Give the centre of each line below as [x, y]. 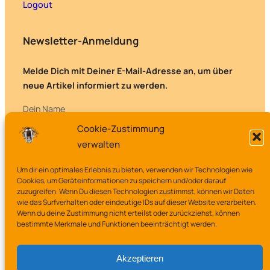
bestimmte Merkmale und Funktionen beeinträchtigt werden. [117, 224]
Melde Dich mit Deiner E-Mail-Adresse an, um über [128, 71]
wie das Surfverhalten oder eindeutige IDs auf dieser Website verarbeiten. [137, 202]
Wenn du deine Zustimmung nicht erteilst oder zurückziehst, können [128, 213]
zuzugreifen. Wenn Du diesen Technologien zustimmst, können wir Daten [136, 191]
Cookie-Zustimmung [121, 129]
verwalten [99, 144]
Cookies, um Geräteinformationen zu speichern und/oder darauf [121, 181]
